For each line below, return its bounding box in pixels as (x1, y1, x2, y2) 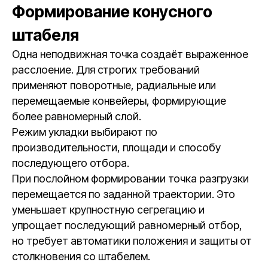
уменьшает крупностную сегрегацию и (12, 203, 205, 216)
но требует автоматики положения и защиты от (12, 234, 252, 247)
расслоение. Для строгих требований (12, 63, 200, 76)
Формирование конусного (12, 2, 212, 22)
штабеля (12, 25, 79, 45)
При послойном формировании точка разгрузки (12, 172, 249, 185)
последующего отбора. (12, 157, 129, 169)
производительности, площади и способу (12, 141, 221, 154)
